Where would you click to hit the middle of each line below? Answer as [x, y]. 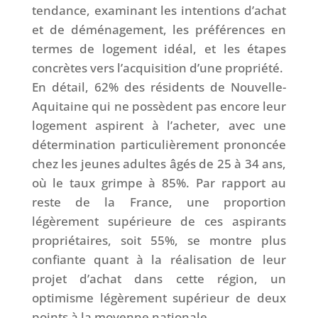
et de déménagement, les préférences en [159, 30]
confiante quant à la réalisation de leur [159, 260]
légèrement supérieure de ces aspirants [159, 221]
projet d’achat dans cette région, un [159, 279]
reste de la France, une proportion [159, 202]
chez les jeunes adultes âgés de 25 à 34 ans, [159, 164]
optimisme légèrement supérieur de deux [159, 298]
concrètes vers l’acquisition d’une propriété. [157, 68]
